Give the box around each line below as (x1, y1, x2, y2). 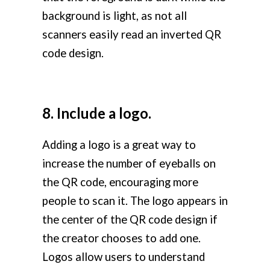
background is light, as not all (42, 9, 187, 23)
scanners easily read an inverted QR (42, 28, 221, 42)
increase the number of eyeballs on (42, 157, 216, 171)
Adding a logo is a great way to (42, 138, 196, 152)
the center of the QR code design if (42, 213, 218, 227)
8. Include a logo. (42, 104, 151, 122)
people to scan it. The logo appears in (42, 194, 228, 208)
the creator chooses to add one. (42, 231, 201, 245)
